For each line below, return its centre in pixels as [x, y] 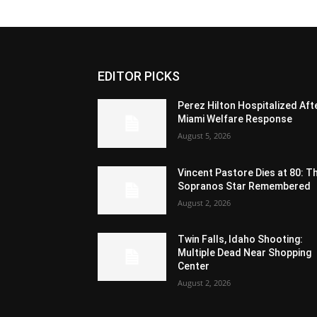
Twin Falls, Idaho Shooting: [241, 239]
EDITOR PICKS [139, 76]
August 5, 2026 [204, 136]
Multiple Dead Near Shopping [245, 252]
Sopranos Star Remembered [244, 186]
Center [194, 266]
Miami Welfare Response [235, 119]
